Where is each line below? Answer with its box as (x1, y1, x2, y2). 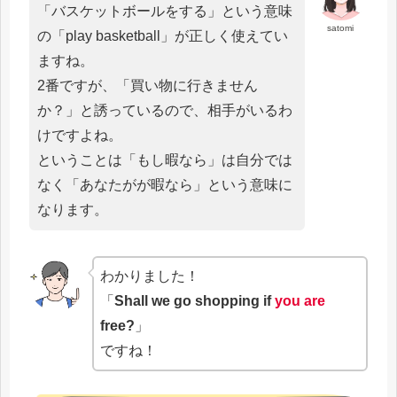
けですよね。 (37, 128, 122, 144)
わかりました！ (100, 268, 200, 284)
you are (275, 292, 326, 308)
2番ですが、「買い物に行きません (37, 78, 258, 94)
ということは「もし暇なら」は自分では (37, 152, 292, 168)
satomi (327, 23, 354, 34)
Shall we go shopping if (114, 292, 272, 308)
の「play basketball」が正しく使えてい (37, 28, 288, 44)
